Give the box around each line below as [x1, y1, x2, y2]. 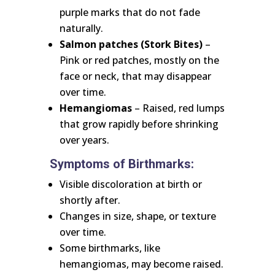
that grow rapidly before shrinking [59, 117, 219, 131]
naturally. [59, 21, 103, 36]
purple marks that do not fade [59, 6, 200, 20]
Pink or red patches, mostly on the [59, 53, 219, 68]
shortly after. [59, 193, 120, 207]
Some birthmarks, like [59, 241, 160, 255]
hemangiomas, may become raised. [59, 257, 223, 271]
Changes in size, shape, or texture [59, 209, 216, 223]
